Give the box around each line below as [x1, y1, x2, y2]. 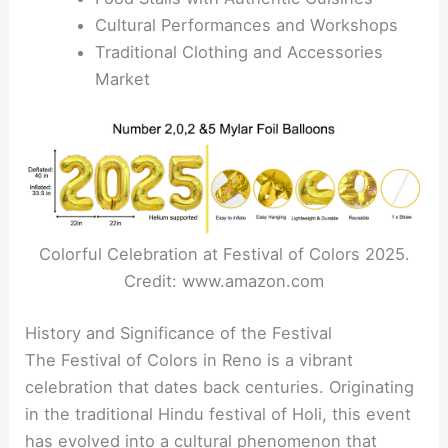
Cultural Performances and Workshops [94, 15, 398, 36]
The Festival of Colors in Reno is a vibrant [25, 349, 354, 370]
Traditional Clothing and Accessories [94, 42, 383, 63]
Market [94, 69, 150, 90]
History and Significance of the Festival [25, 322, 333, 343]
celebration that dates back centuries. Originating [25, 376, 415, 397]
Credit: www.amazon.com [124, 271, 324, 292]
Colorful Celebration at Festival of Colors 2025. [38, 244, 410, 265]
